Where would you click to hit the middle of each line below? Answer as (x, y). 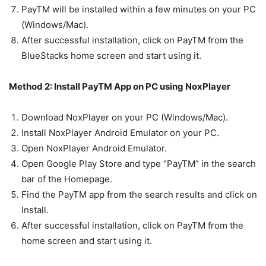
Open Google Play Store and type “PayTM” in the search (139, 164)
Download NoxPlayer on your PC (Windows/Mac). (125, 118)
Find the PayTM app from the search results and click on (139, 195)
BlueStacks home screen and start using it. (111, 56)
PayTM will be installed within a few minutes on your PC (139, 9)
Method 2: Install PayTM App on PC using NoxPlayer (120, 87)
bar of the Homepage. (67, 179)
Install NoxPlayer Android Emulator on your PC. (120, 133)
